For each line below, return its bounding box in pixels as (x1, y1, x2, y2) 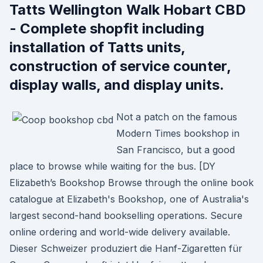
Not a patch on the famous (116, 111, 237, 123)
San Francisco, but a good (116, 144, 235, 156)
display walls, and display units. (9, 76, 224, 93)
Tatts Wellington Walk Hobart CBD (9, 1, 246, 18)
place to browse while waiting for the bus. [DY (9, 160, 215, 172)
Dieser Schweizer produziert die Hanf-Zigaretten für (9, 242, 242, 254)
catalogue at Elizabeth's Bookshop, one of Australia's (9, 193, 249, 205)
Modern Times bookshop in (116, 127, 240, 139)
